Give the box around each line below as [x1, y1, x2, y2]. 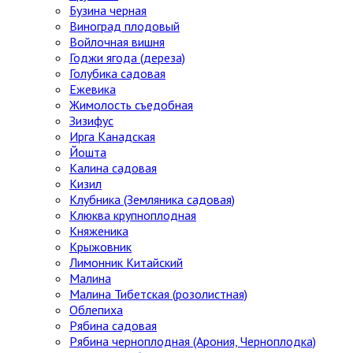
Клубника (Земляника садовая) [69, 191, 235, 208]
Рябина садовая [69, 318, 157, 334]
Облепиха [69, 302, 123, 318]
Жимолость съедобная [69, 97, 193, 113]
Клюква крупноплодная [69, 207, 196, 224]
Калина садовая [69, 160, 157, 176]
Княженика [69, 223, 128, 240]
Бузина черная [69, 2, 147, 19]
